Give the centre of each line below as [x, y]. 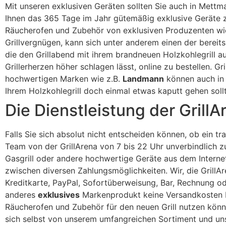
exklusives [59, 195]
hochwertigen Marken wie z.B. [64, 79]
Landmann [143, 79]
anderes [21, 195]
